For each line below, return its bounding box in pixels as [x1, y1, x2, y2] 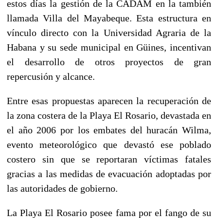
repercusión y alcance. [7, 71, 95, 82]
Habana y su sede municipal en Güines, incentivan [7, 41, 211, 53]
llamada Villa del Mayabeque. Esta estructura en [7, 12, 211, 23]
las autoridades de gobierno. [7, 182, 118, 194]
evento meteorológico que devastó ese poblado [7, 139, 211, 150]
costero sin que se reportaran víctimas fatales [7, 153, 211, 164]
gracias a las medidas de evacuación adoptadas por [7, 168, 211, 179]
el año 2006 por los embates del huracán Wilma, [7, 124, 211, 135]
